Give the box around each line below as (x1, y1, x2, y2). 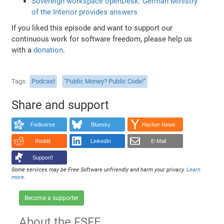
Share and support (11, 97, 109, 112)
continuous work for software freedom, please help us (11, 34, 192, 43)
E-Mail (151, 138, 166, 144)
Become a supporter (24, 194, 79, 202)
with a (11, 45, 34, 54)
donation (33, 45, 63, 54)
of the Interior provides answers (31, 7, 138, 16)
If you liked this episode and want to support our (11, 23, 173, 32)
